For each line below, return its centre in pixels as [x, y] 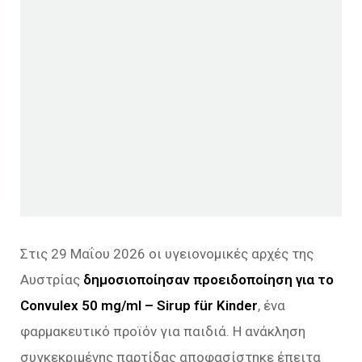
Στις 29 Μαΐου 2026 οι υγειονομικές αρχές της [167, 254]
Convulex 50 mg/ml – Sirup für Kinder [139, 305]
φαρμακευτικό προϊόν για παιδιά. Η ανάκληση [163, 331]
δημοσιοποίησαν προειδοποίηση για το [208, 280]
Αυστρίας [52, 280]
